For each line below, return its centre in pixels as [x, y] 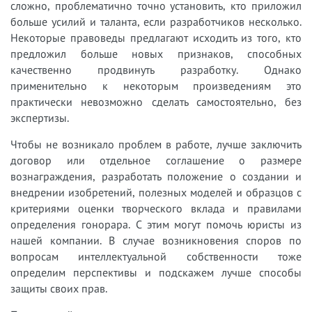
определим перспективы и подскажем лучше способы [156, 273]
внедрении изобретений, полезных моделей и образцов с [156, 193]
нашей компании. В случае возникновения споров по [156, 241]
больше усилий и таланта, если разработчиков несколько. [156, 22]
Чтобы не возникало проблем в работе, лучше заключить [156, 145]
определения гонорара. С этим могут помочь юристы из [156, 225]
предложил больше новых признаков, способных [156, 54]
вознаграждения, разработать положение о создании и [156, 177]
